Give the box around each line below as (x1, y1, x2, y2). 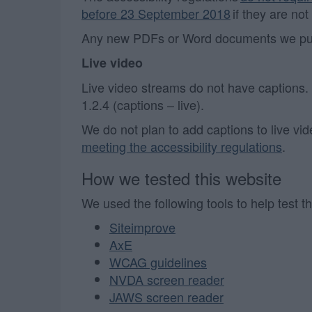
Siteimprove (109, 218, 175, 236)
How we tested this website (81, 166, 281, 190)
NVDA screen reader (109, 270, 224, 288)
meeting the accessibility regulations (81, 137, 282, 155)
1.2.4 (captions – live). (81, 95, 204, 114)
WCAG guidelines (109, 253, 207, 271)
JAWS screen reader (109, 288, 224, 306)
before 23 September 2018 (81, 4, 231, 22)
